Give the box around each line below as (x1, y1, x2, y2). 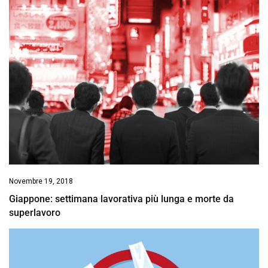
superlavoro (9, 206, 60, 218)
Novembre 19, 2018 (9, 176, 73, 185)
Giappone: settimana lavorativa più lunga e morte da (9, 193, 234, 205)
